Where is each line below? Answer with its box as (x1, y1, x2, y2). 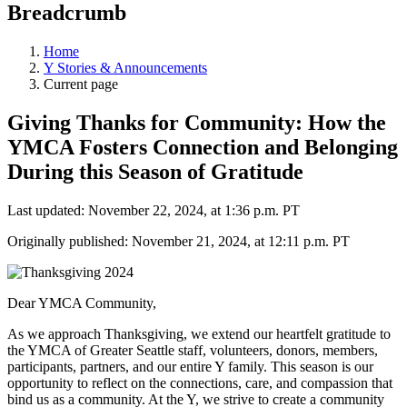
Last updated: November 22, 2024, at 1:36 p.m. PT (7, 203, 300, 219)
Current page (44, 76, 118, 93)
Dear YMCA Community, (7, 295, 160, 312)
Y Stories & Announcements (44, 60, 207, 76)
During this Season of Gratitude (7, 160, 303, 184)
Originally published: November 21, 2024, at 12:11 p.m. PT (7, 233, 350, 250)
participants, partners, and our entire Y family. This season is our (7, 359, 373, 375)
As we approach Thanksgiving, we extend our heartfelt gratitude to (7, 326, 391, 342)
